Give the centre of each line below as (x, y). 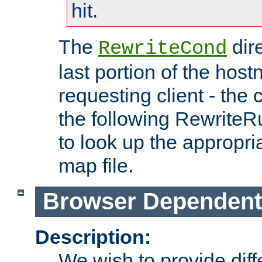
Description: (93, 237)
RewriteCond (163, 49)
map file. (96, 166)
